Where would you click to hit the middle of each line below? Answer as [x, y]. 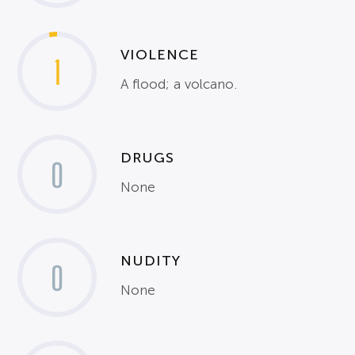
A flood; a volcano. [179, 84]
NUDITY [151, 260]
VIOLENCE [160, 54]
